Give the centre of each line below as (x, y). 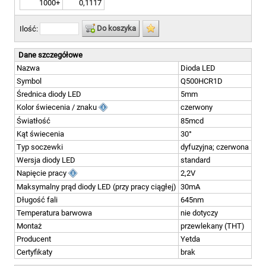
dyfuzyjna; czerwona (215, 147)
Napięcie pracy (42, 173)
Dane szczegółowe (50, 55)
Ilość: (30, 28)
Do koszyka (115, 28)
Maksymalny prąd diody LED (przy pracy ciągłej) (96, 187)
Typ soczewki (40, 147)
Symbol (29, 81)
